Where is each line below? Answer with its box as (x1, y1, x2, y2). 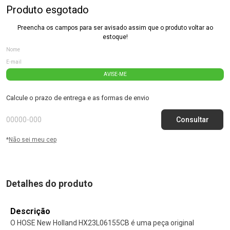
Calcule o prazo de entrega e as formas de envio (6, 93, 149, 102)
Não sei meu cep (9, 136, 56, 143)
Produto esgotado (6, 3, 89, 16)
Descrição (10, 206, 50, 216)
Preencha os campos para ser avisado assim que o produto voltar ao (17, 24, 213, 31)
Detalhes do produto (6, 178, 93, 189)
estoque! (102, 33, 128, 41)
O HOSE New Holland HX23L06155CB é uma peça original (10, 218, 194, 227)
